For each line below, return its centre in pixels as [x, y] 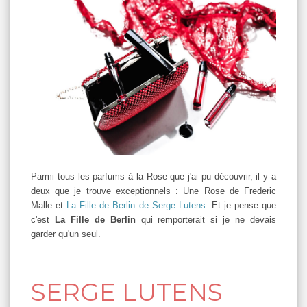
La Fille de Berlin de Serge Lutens [136, 205]
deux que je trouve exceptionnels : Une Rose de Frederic [153, 191]
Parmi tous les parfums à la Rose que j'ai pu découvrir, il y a [153, 176]
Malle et [49, 205]
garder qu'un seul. [66, 234]
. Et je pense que [241, 205]
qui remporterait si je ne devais [209, 219]
